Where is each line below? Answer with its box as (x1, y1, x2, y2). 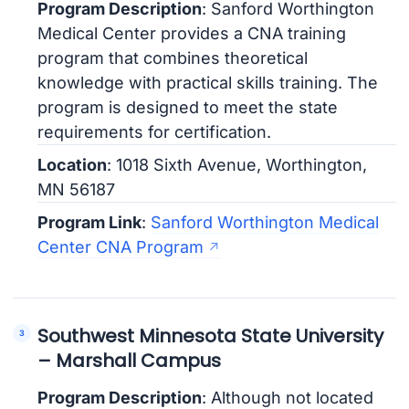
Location (37, 155, 108, 175)
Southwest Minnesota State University (37, 322, 384, 349)
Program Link (37, 213, 142, 233)
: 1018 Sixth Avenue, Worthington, (107, 155, 368, 175)
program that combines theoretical (37, 48, 309, 68)
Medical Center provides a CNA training (37, 24, 347, 44)
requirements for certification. (37, 122, 272, 142)
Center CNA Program (37, 237, 204, 257)
